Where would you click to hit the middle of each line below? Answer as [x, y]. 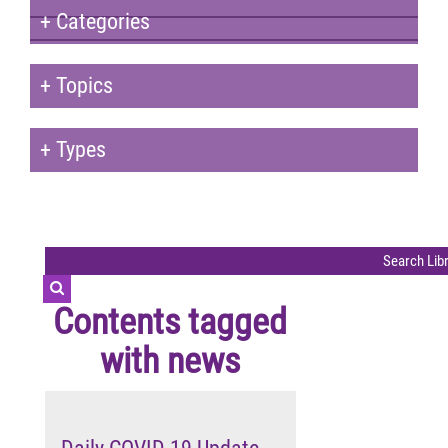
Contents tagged [170, 321]
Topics [82, 85]
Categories [100, 21]
